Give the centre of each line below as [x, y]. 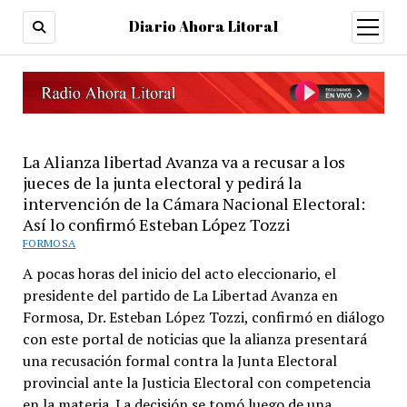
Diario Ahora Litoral [203, 26]
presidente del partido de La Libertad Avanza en [180, 295]
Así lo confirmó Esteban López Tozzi [156, 224]
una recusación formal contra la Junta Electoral [179, 360]
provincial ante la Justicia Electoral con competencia [196, 382]
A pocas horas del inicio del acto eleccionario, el [179, 273]
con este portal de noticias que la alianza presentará [194, 338]
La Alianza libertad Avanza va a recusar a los [184, 161]
